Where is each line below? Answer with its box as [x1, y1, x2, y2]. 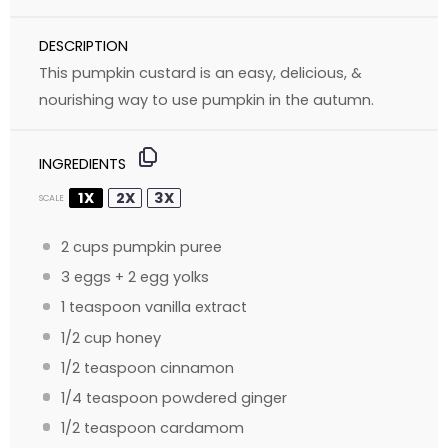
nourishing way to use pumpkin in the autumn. [39, 89, 375, 110]
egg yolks [136, 267, 210, 288]
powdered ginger [158, 387, 288, 408]
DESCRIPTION [39, 35, 129, 56]
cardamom [156, 417, 245, 438]
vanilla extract [141, 297, 248, 318]
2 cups [61, 237, 110, 258]
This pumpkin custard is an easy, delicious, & [39, 62, 363, 83]
